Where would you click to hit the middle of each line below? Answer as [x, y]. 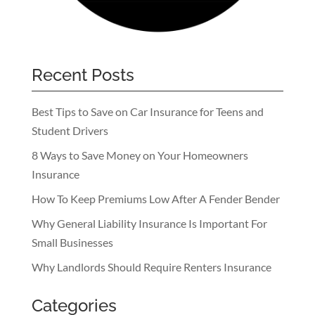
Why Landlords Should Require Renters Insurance [151, 266]
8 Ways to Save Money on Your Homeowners [140, 155]
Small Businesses [72, 242]
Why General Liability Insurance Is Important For [149, 223]
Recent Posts [83, 75]
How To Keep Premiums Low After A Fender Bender [155, 198]
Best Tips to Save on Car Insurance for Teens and [147, 111]
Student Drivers [70, 130]
